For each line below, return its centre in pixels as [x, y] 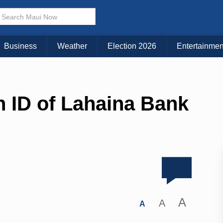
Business [20, 46]
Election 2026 [132, 46]
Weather [72, 46]
